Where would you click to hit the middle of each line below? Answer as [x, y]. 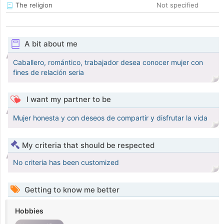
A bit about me [51, 44]
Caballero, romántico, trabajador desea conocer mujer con [108, 62]
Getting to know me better [71, 190]
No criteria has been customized [66, 162]
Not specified [177, 5]
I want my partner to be [67, 99]
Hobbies [29, 211]
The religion [33, 5]
